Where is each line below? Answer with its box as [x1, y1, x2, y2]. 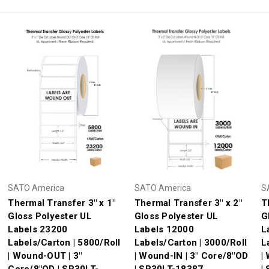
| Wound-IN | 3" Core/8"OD [134, 250, 249, 261]
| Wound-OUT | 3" [8, 250, 82, 261]
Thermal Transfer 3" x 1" [8, 197, 116, 208]
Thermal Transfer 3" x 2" [134, 197, 242, 208]
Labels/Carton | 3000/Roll [134, 237, 247, 248]
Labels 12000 [134, 223, 194, 235]
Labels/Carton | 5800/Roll [8, 237, 121, 248]
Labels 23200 [8, 223, 68, 235]
